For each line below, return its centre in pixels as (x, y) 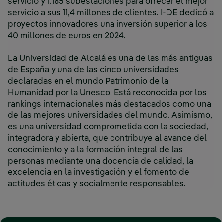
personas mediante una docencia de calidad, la (101, 162)
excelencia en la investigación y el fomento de (99, 173)
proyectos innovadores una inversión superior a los (108, 25)
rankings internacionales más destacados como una (110, 105)
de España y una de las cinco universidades (93, 70)
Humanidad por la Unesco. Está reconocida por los (107, 93)
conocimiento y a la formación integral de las (95, 150)
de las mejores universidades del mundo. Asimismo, (110, 116)
